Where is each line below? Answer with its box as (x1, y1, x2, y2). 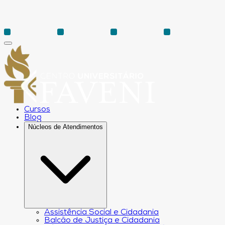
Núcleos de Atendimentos (28, 123, 103, 131)
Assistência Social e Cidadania (44, 208, 159, 217)
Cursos (24, 105, 50, 114)
